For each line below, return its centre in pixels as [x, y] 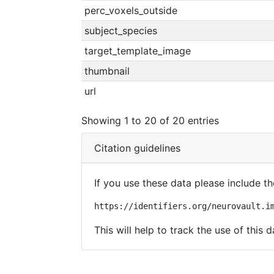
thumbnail [107, 71]
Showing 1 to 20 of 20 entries [150, 120]
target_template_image [137, 51]
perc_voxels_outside [131, 10]
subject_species [120, 31]
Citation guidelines [137, 148]
